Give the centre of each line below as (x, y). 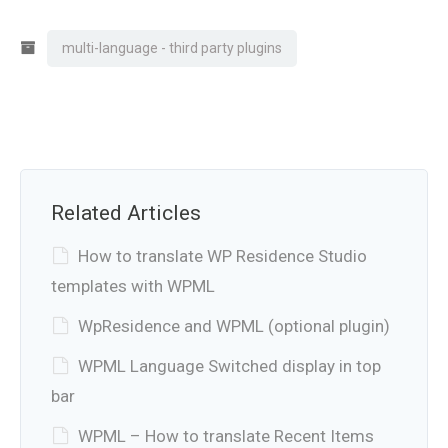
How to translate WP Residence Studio (222, 255)
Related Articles (126, 212)
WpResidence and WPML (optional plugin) (234, 325)
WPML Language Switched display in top (229, 365)
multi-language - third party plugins (172, 47)
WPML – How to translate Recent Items (226, 435)
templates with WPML (133, 285)
